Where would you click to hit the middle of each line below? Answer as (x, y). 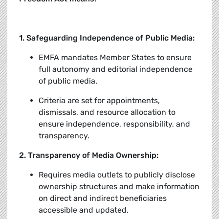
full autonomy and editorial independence (116, 69)
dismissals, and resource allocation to (107, 112)
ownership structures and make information (119, 187)
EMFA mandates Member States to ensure (115, 58)
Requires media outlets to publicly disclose (117, 175)
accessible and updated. (84, 210)
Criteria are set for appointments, (99, 101)
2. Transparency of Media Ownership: (89, 155)
